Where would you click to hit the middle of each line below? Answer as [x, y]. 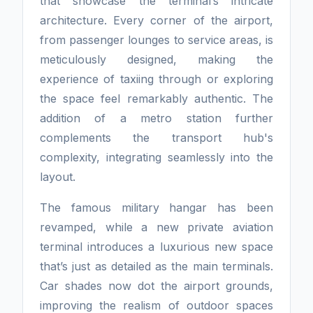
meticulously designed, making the [156, 60]
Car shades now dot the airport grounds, [156, 286]
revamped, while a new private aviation [156, 227]
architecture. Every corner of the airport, [156, 21]
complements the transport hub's [156, 138]
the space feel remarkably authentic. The [156, 99]
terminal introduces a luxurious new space [156, 247]
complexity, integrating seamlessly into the [156, 158]
